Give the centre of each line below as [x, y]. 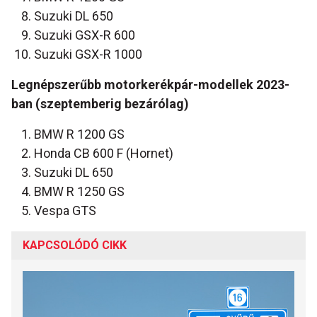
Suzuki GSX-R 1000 [88, 54]
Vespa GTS [65, 211]
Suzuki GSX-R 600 [85, 35]
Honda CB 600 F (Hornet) [104, 154]
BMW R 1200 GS [79, 134]
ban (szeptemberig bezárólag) [100, 104]
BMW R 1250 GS [79, 192]
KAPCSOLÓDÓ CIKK [75, 246]
